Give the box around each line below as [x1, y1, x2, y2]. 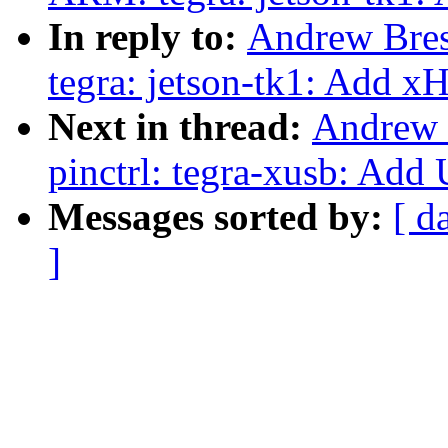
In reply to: [48, 15, 247, 59]
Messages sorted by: [48, 195, 393, 239]
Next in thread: [48, 105, 312, 149]
